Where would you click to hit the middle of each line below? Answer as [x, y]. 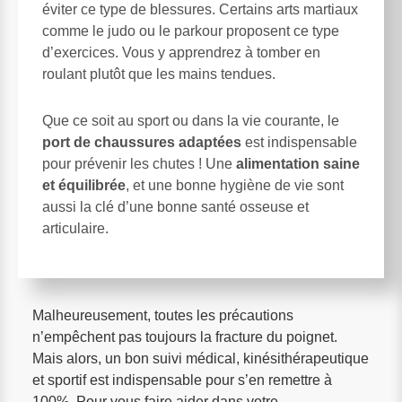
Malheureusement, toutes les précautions [163, 316]
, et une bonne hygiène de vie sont [235, 186]
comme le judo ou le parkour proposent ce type [191, 31]
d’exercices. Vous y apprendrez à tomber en [181, 53]
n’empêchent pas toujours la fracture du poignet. [185, 337]
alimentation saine [298, 164]
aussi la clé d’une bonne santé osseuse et [175, 207]
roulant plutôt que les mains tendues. [159, 74]
